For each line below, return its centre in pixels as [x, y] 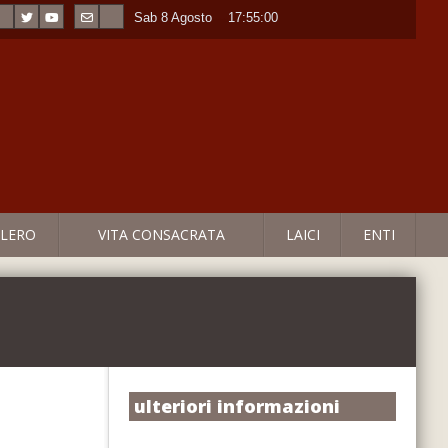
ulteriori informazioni [236, 406]
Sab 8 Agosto [173, 17]
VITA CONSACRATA [161, 235]
